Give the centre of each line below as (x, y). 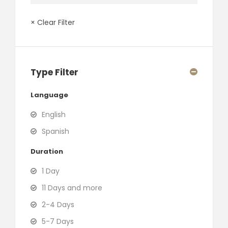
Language (49, 95)
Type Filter (54, 72)
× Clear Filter (53, 22)
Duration (47, 151)
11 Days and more (72, 188)
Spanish (55, 131)
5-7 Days (58, 221)
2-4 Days (58, 204)
